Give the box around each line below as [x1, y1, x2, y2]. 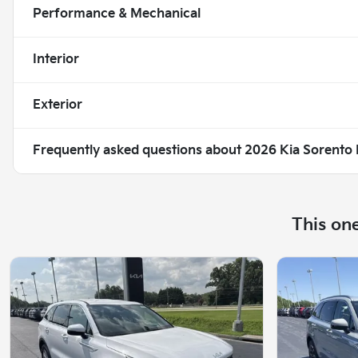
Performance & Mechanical [33, 6, 201, 22]
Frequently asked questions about [33, 142, 245, 158]
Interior [33, 51, 79, 67]
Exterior [33, 97, 82, 113]
